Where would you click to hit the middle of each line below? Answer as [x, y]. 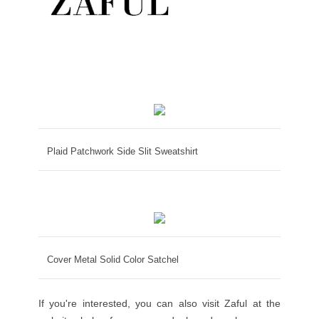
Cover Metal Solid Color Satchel [113, 260]
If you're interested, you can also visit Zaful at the [159, 304]
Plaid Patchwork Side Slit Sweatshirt [122, 152]
